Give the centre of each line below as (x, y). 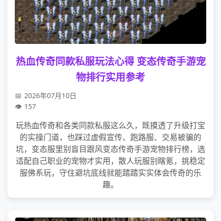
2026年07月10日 (50, 95)
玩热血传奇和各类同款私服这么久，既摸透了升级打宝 (110, 125)
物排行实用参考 (110, 77)
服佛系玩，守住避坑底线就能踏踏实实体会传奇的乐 (110, 173)
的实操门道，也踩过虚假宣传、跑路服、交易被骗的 (110, 137)
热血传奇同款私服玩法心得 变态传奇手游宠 (110, 61)
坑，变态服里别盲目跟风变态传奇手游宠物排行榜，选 (110, 149)
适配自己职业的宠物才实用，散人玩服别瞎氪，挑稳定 (110, 161)
